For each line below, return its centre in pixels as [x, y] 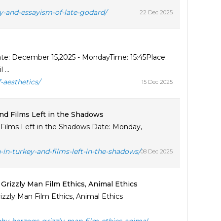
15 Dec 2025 [157, 82]
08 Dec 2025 [156, 151]
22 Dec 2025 [156, 12]
